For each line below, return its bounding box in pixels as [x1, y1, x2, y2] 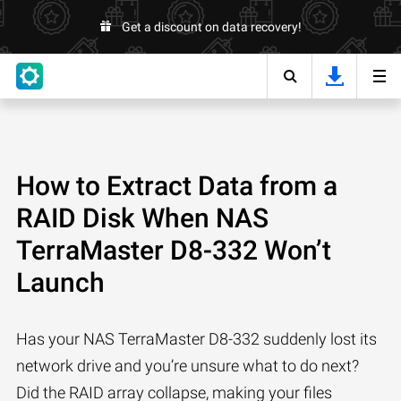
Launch [16, 267, 105, 298]
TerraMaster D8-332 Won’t [16, 235, 331, 266]
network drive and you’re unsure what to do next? [16, 356, 359, 375]
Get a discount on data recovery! [121, 20, 302, 34]
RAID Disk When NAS [16, 202, 269, 234]
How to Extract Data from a [16, 170, 337, 201]
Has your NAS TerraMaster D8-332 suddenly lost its [16, 329, 377, 348]
